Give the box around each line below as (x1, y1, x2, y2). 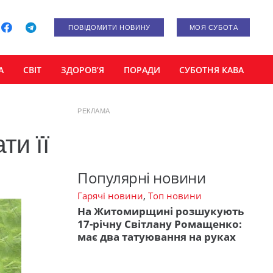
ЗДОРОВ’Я (60, 63, 104, 76)
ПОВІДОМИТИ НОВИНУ (68, 24, 151, 31)
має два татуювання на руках (77, 230, 236, 244)
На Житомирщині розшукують (77, 204, 244, 219)
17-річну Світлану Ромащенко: (77, 217, 242, 232)
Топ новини (148, 189, 202, 202)
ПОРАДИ (123, 63, 160, 76)
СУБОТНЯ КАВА (179, 63, 244, 76)
